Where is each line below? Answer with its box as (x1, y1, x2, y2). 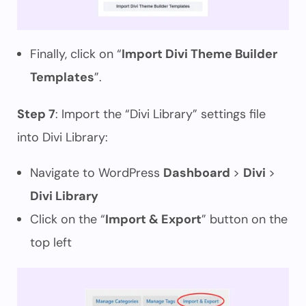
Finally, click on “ (30, 46, 122, 62)
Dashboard (163, 165, 233, 181)
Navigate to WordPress (30, 165, 163, 181)
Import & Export (105, 211, 201, 227)
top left (30, 234, 72, 251)
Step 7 (17, 106, 55, 122)
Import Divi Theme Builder (122, 46, 277, 62)
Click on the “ (30, 211, 105, 227)
